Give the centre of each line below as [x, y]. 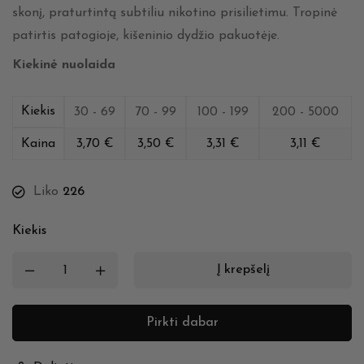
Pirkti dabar [182, 323]
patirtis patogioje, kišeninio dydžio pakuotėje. [146, 36]
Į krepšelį [243, 270]
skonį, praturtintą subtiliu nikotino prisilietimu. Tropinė [175, 13]
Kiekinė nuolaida [64, 65]
